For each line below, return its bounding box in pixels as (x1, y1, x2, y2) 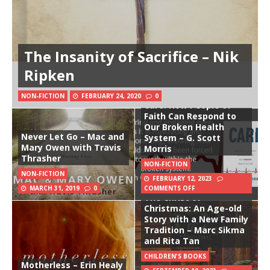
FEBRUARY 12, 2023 (152, 174, 212, 183)
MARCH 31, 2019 (30, 184, 80, 193)
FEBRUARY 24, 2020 (81, 92, 141, 101)
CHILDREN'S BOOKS (144, 252, 206, 261)
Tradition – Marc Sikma (144, 224, 245, 236)
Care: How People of (144, 99, 231, 111)
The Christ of (144, 192, 201, 204)
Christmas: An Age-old (144, 202, 242, 215)
